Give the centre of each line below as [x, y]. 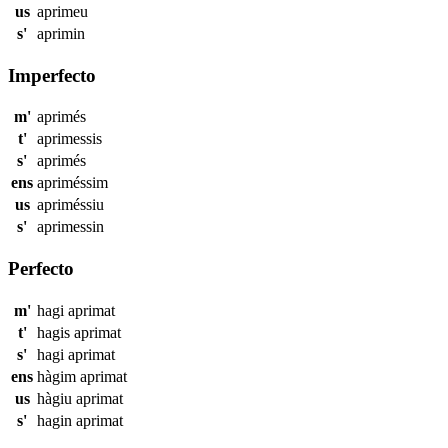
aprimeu [62, 11]
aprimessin [70, 227]
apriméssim [72, 183]
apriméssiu [70, 205]
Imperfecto [52, 75]
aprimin [61, 33]
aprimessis [69, 139]
